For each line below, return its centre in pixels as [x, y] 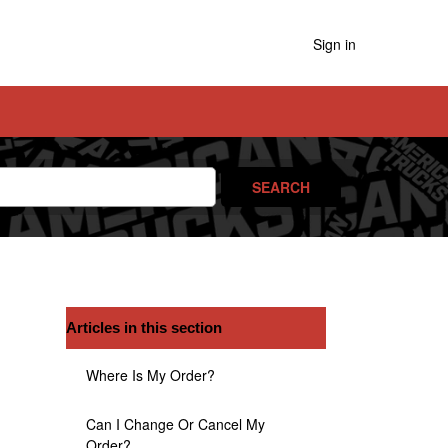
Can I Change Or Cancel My [175, 424]
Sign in [334, 44]
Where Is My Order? [150, 375]
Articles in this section [144, 327]
